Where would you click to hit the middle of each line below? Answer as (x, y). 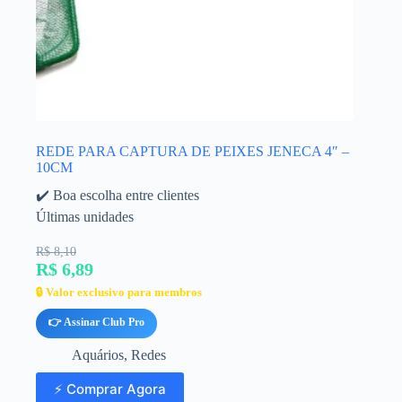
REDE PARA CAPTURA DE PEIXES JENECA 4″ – (192, 152)
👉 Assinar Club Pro (96, 323)
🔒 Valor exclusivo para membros (119, 293)
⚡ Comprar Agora (110, 389)
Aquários (98, 355)
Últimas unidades (85, 217)
